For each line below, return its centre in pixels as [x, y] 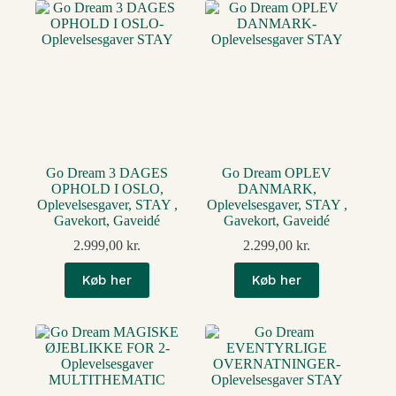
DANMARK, [277, 189]
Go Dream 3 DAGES [107, 173]
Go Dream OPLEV [277, 173]
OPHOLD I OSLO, [107, 189]
